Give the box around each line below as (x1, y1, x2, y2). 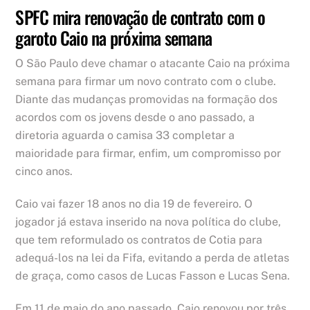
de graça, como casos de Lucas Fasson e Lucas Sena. (15, 268, 291, 282)
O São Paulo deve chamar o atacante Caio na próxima (15, 57, 291, 71)
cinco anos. (15, 165, 73, 179)
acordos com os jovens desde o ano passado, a (15, 111, 255, 125)
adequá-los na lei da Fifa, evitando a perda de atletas (15, 250, 290, 264)
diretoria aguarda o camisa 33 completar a (15, 129, 235, 143)
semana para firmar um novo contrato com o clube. (15, 75, 277, 89)
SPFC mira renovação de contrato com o (15, 3, 265, 30)
